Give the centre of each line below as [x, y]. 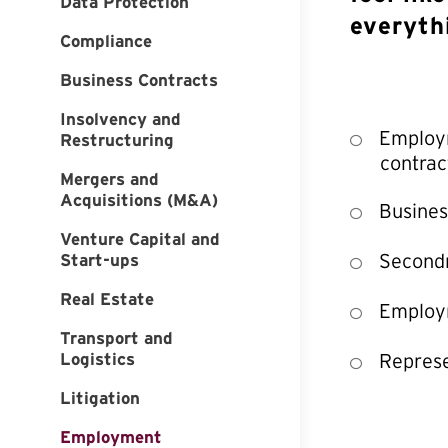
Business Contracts [139, 79]
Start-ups [99, 259]
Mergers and [109, 178]
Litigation [100, 397]
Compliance [106, 40]
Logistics [97, 358]
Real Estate [107, 298]
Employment [111, 436]
